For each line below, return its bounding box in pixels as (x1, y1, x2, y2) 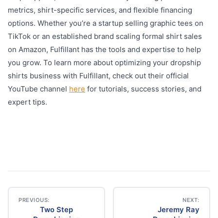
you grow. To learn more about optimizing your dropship (8, 58, 201, 67)
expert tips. (8, 97, 47, 107)
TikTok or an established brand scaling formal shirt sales (8, 32, 202, 41)
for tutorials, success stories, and (85, 84, 201, 93)
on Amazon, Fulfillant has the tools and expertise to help (8, 45, 201, 54)
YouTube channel (8, 84, 69, 93)
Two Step (40, 205, 73, 214)
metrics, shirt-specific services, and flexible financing (8, 5, 192, 15)
